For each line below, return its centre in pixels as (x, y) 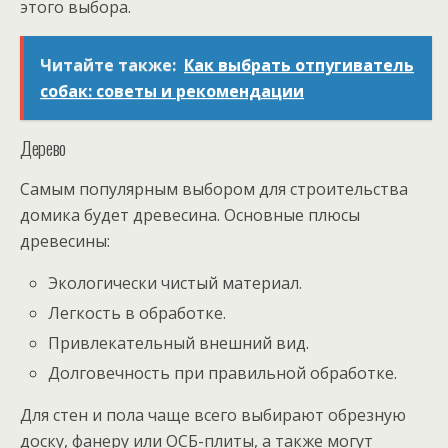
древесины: (65, 240)
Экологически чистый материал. (175, 282)
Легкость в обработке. (137, 312)
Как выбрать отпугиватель (299, 64)
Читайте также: (108, 64)
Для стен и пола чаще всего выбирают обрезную (213, 415)
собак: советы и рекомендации (172, 90)
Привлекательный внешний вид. (179, 343)
